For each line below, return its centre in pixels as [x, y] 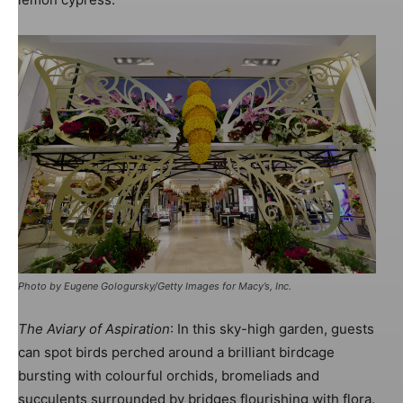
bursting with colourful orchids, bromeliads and [169, 376]
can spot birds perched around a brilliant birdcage [176, 353]
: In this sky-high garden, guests [272, 329]
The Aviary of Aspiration [94, 329]
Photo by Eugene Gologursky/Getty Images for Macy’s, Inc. [155, 287]
